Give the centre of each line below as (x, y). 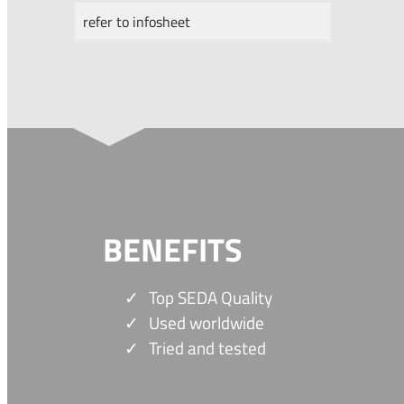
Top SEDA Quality (210, 298)
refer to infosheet (137, 21)
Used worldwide (206, 323)
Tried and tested (207, 349)
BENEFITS (172, 249)
